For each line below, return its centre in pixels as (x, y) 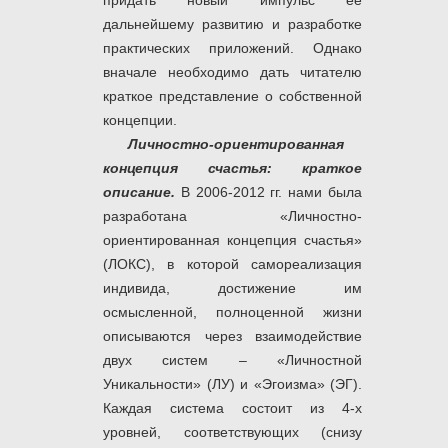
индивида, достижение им (232, 288)
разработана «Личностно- (232, 216)
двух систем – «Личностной (232, 360)
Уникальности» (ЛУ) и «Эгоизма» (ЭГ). (232, 384)
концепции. (140, 120)
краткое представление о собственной (232, 96)
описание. (139, 192)
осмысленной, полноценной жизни (232, 312)
